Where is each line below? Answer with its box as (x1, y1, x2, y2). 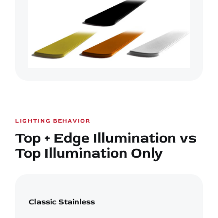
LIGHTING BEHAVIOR (15, 117, 91, 125)
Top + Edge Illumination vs (15, 128, 197, 147)
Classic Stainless (29, 197, 95, 207)
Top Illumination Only (15, 144, 163, 162)
